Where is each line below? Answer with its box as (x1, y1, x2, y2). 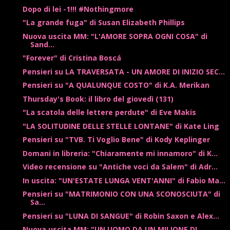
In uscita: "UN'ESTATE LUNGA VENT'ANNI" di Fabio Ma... (22, 175, 225, 185)
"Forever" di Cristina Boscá (22, 53, 121, 63)
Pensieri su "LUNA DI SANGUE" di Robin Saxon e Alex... (22, 210, 219, 221)
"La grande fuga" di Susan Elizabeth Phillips (22, 17, 185, 28)
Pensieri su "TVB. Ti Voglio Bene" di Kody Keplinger (22, 135, 210, 145)
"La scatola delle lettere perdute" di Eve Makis (22, 107, 196, 118)
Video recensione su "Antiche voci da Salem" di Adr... (22, 162, 218, 172)
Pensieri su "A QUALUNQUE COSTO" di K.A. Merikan (22, 80, 209, 90)
